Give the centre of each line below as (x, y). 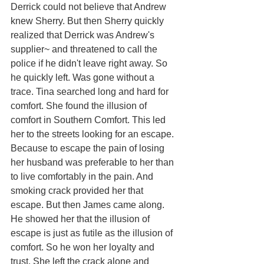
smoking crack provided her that (78, 190)
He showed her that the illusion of (81, 219)
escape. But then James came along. (89, 204)
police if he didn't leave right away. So (90, 63)
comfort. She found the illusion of (80, 105)
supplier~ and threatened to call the (85, 49)
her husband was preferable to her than (93, 162)
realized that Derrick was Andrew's (84, 35)
